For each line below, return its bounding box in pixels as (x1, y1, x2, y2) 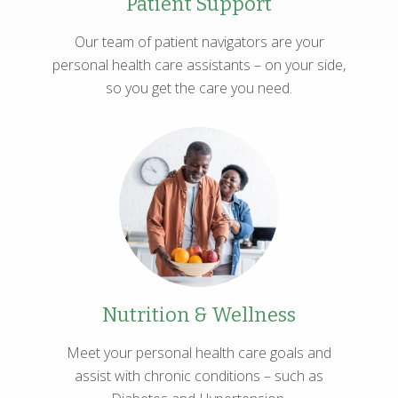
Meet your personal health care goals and (67, 342, 331, 362)
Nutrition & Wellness (102, 303, 296, 328)
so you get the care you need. (106, 77, 292, 98)
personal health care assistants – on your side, (52, 54, 346, 75)
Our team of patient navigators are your (74, 31, 324, 52)
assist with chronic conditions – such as (75, 365, 323, 386)
